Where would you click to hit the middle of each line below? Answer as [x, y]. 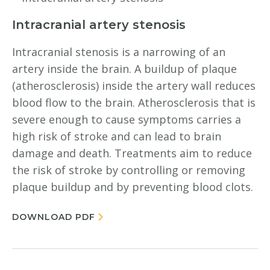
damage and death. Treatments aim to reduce [132, 153]
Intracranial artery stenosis [99, 25]
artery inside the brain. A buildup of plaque [124, 69]
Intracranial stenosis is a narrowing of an [119, 52]
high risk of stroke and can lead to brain [117, 136]
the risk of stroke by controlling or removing [129, 170]
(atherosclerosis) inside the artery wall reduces [134, 86]
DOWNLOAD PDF [54, 217]
